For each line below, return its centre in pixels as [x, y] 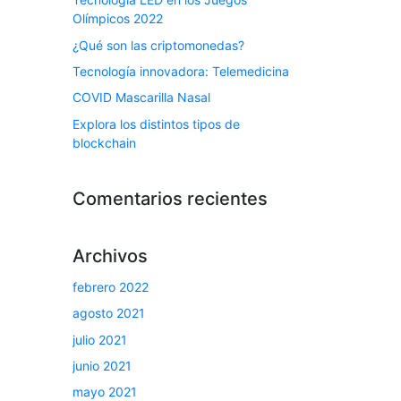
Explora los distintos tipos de [156, 124]
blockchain [104, 142]
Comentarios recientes [170, 198]
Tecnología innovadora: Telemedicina [181, 71]
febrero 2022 [111, 286]
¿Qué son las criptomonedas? [158, 45]
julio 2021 [100, 339]
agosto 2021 [109, 313]
